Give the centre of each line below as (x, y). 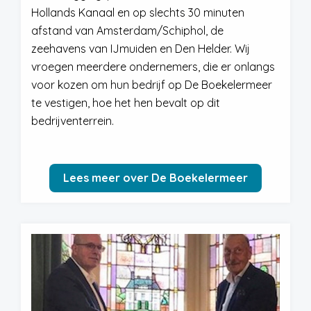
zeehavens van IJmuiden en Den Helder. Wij (141, 49)
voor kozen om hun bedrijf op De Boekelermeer (152, 85)
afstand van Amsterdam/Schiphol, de (127, 31)
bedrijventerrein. (73, 121)
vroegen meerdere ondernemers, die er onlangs (153, 67)
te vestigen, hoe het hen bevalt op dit (126, 103)
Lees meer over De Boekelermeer (155, 178)
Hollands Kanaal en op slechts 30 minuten (138, 12)
